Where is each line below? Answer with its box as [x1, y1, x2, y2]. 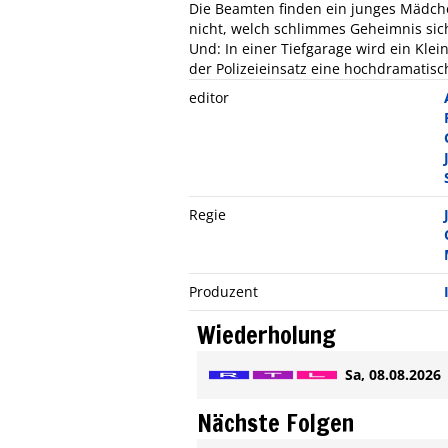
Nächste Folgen [197, 405, 354, 440]
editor [189, 87, 229, 107]
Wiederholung [197, 317, 336, 352]
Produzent [189, 281, 258, 301]
